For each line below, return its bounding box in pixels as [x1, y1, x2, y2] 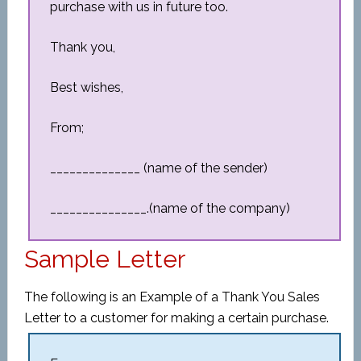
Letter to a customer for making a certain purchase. [23, 310, 329, 326]
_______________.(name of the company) [49, 201, 290, 216]
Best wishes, [49, 80, 123, 95]
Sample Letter [23, 245, 185, 273]
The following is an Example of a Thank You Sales [23, 289, 320, 305]
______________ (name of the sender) [49, 160, 268, 176]
